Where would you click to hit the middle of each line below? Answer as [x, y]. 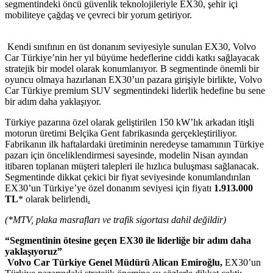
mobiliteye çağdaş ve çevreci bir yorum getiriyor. [98, 15]
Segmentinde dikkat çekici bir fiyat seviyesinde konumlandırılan [128, 177]
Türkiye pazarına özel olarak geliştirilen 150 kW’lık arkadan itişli [129, 122]
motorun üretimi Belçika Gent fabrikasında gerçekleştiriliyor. [121, 133]
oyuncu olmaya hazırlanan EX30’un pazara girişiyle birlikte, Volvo [133, 79]
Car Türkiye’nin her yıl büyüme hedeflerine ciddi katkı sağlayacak [132, 57]
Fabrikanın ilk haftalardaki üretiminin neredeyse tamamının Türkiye [134, 144]
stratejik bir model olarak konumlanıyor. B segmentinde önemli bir [132, 68]
